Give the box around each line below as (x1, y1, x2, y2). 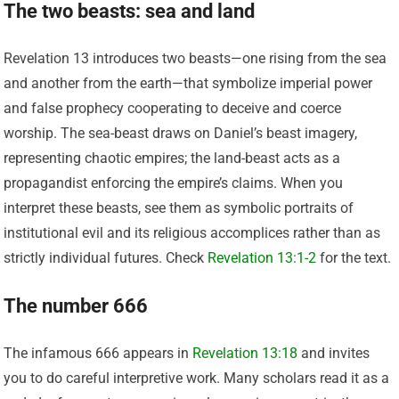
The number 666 (4, 294, 149, 317)
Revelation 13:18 (192, 344, 298, 362)
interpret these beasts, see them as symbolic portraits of (4, 199, 354, 216)
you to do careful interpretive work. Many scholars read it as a (4, 369, 390, 387)
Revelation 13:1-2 (208, 248, 317, 266)
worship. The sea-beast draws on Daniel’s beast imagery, (4, 124, 358, 142)
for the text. (316, 248, 392, 266)
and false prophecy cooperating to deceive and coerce (4, 99, 342, 117)
